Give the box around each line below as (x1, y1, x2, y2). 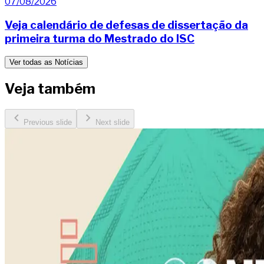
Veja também (5, 80, 95, 98)
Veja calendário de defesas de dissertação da (5, 18, 248, 32)
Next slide (95, 118, 130, 127)
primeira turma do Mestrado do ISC (5, 31, 194, 45)
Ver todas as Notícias (9, 58, 83, 67)
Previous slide (24, 118, 72, 127)
